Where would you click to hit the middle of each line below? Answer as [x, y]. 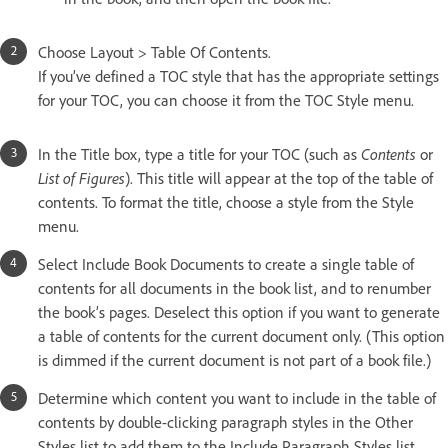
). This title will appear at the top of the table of [279, 177]
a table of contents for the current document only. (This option [241, 335]
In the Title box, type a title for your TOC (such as [199, 153]
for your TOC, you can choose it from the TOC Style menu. [226, 99]
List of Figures [81, 177]
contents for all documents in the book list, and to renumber [234, 287]
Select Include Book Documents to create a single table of [226, 263]
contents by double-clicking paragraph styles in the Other [225, 421]
